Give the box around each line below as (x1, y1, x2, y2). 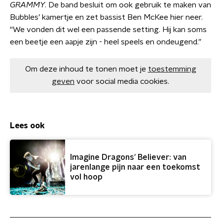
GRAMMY (10, 1, 45, 9)
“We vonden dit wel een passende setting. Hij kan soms (10, 26, 207, 34)
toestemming (147, 65, 196, 73)
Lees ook (10, 122, 45, 130)
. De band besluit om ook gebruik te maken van (45, 1, 211, 9)
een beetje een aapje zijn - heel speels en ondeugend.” (10, 38, 201, 46)
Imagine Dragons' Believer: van (70, 153, 186, 161)
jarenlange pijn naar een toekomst (70, 163, 200, 171)
